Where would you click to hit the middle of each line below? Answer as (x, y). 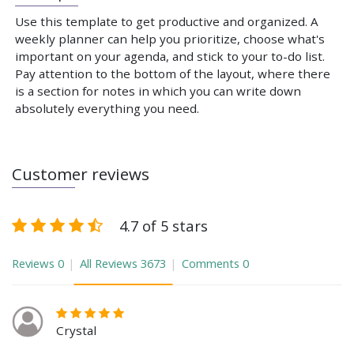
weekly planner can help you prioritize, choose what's (170, 39)
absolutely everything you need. (107, 109)
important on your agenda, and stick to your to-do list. (170, 56)
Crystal (76, 330)
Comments (211, 263)
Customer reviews (81, 173)
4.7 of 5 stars (164, 225)
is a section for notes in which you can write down (158, 91)
